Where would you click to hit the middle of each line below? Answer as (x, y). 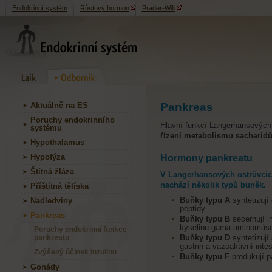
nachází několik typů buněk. (213, 185)
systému (46, 128)
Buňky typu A (206, 200)
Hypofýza (47, 157)
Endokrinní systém (39, 8)
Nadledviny (51, 201)
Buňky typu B (206, 219)
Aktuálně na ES (59, 105)
